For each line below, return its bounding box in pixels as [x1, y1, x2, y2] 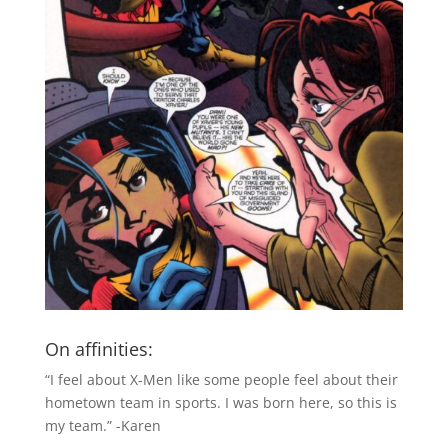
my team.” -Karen [44, 415, 161, 435]
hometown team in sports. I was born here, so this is [44, 392, 397, 412]
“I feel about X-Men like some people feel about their [44, 369, 398, 389]
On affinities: [44, 336, 153, 361]
